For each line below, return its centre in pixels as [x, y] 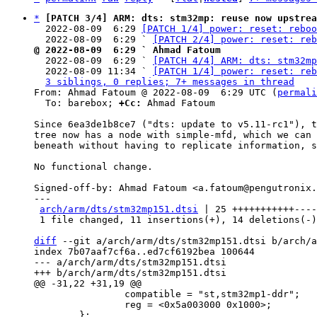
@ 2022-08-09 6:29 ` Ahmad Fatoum [127, 50]
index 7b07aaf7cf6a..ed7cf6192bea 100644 [144, 252]
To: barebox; [82, 103]
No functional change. [93, 167]
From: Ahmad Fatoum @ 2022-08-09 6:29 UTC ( [156, 92]
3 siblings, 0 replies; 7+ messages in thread [170, 82]
